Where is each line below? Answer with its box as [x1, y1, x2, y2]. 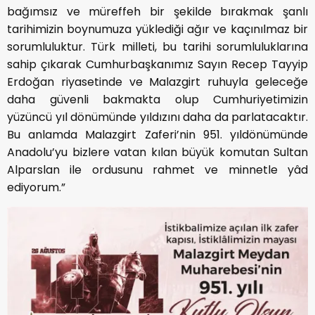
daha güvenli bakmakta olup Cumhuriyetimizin [7, 91, 308, 108]
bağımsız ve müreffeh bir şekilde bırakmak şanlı [7, 3, 308, 20]
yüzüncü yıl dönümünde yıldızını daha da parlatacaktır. [7, 108, 308, 125]
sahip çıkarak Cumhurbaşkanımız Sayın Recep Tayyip [7, 56, 308, 72]
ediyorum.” [7, 179, 65, 195]
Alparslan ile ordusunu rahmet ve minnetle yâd [7, 161, 308, 178]
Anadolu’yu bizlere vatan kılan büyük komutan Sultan [7, 143, 308, 160]
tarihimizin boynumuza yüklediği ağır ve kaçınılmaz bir [7, 20, 308, 37]
